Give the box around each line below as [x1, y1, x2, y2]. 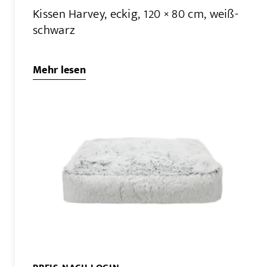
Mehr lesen [33, 61, 86, 79]
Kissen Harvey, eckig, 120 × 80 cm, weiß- [33, 4, 238, 24]
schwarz [33, 20, 76, 41]
